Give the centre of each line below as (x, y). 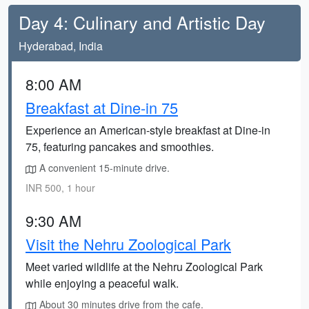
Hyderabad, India (61, 46)
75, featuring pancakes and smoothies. (120, 147)
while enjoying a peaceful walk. (102, 283)
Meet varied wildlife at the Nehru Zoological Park (144, 267)
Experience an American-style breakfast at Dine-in (148, 130)
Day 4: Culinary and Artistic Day (142, 22)
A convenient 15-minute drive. (103, 168)
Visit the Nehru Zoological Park (128, 244)
